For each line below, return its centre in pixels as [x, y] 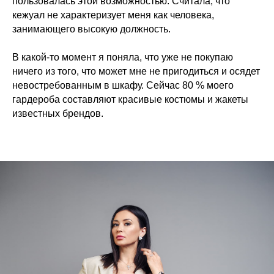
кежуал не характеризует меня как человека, [113, 15]
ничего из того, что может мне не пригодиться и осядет [136, 71]
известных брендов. [58, 113]
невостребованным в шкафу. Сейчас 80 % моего [123, 85]
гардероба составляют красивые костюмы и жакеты [130, 99]
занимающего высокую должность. [91, 29]
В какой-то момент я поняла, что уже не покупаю [123, 57]
